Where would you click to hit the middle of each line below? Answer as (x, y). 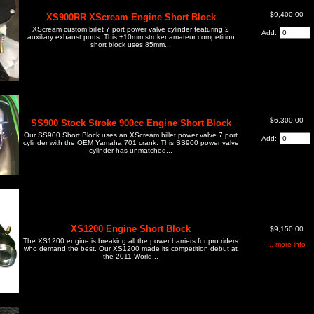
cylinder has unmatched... (131, 150)
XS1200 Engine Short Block (131, 228)
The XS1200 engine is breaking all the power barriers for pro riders (131, 240)
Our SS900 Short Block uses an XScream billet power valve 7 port (131, 135)
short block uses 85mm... (131, 44)
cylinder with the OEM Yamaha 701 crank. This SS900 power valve (131, 142)
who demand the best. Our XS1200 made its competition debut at (131, 248)
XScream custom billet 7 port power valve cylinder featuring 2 (131, 29)
